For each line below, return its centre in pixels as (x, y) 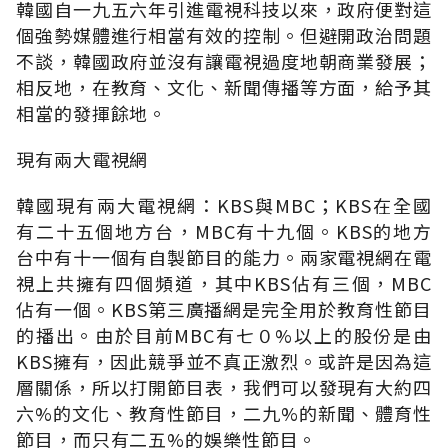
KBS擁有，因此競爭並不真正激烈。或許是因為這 (224, 360)
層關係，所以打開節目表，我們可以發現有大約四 (224, 386)
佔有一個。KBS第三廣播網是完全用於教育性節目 (224, 308)
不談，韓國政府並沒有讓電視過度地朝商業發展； (224, 60)
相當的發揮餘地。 (92, 112)
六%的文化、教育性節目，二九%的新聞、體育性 (224, 412)
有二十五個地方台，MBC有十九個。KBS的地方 (224, 230)
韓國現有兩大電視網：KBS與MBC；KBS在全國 (224, 204)
